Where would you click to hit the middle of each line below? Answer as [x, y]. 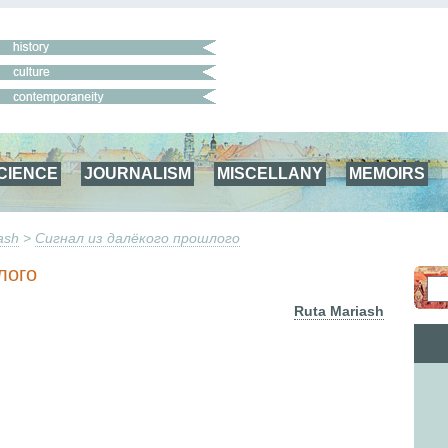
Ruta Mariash [339, 311]
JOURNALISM [137, 173]
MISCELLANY [270, 173]
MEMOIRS [387, 173]
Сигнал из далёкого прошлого [137, 238]
